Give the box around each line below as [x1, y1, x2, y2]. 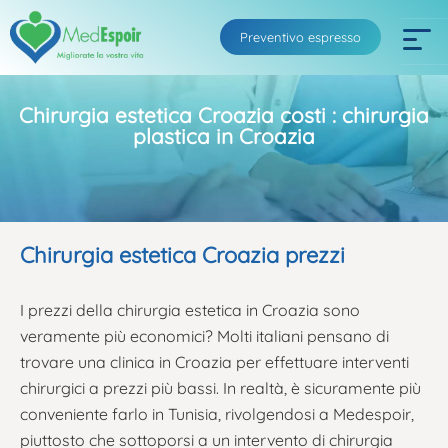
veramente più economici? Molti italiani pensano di [20, 325, 389, 346]
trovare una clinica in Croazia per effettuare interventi [20, 351, 409, 372]
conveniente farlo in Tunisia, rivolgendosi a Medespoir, [20, 403, 414, 424]
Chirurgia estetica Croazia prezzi [20, 241, 345, 269]
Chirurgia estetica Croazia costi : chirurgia [19, 102, 429, 128]
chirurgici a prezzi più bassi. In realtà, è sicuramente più [20, 377, 421, 398]
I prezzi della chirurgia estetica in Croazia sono [20, 299, 360, 320]
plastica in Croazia [133, 123, 315, 149]
